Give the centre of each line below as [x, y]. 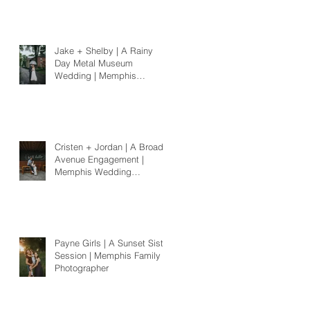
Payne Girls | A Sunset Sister [113, 243]
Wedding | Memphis [95, 75]
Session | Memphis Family [108, 255]
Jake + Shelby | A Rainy [104, 50]
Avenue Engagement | [99, 159]
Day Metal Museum [94, 63]
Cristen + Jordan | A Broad [109, 146]
